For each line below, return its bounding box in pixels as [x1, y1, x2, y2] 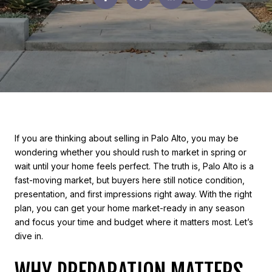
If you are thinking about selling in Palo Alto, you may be [15, 133, 239, 143]
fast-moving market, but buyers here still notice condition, [15, 175, 245, 185]
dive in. [15, 231, 43, 241]
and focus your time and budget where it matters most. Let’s [15, 217, 253, 227]
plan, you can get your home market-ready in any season [15, 203, 245, 213]
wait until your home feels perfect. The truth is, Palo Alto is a [15, 161, 254, 171]
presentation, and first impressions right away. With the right [15, 189, 252, 199]
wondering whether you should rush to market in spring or [15, 147, 246, 157]
